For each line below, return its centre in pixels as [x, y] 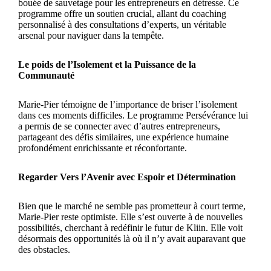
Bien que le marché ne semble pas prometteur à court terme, [132, 206]
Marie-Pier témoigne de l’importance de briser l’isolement [128, 105]
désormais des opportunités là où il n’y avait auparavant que [132, 239]
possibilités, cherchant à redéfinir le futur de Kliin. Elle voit [130, 228]
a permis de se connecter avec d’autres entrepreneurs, [119, 126]
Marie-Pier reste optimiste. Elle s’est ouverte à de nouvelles [130, 217]
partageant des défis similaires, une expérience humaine [123, 137]
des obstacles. [44, 250]
